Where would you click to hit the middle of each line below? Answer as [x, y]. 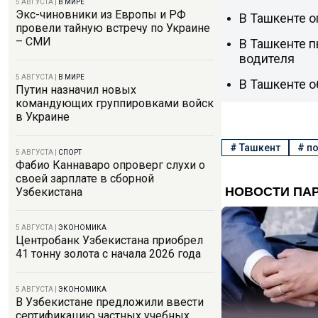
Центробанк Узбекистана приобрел [109, 240]
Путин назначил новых [76, 90]
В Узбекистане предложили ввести [110, 302]
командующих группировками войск [115, 103]
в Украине [43, 117]
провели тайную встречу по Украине [113, 28]
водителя [267, 58]
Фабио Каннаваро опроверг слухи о [110, 165]
